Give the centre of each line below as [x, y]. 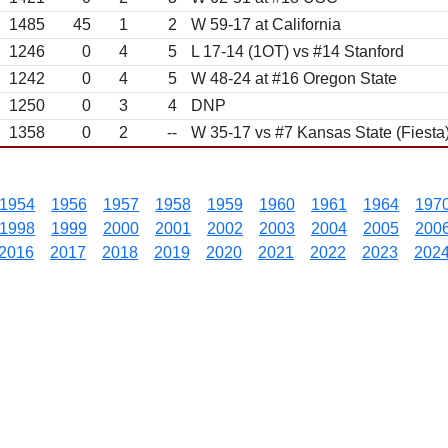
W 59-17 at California [266, 24]
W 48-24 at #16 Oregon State [294, 78]
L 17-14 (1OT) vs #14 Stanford [297, 51]
